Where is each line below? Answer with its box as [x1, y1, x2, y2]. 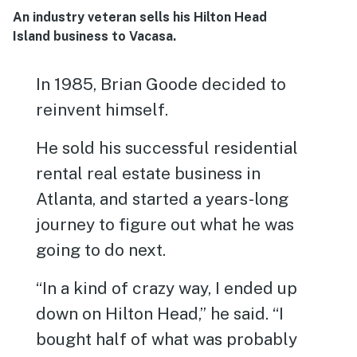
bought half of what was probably [36, 329, 298, 349]
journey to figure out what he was [36, 214, 295, 234]
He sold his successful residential [36, 138, 299, 158]
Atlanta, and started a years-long [36, 189, 289, 209]
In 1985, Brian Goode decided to [36, 74, 287, 94]
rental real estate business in [36, 163, 261, 183]
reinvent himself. [36, 100, 169, 120]
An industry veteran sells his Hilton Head [13, 10, 267, 25]
